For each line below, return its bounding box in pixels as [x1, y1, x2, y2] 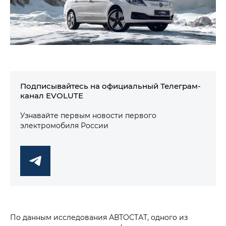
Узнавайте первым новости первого [20, 110, 156, 121]
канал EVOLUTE [20, 90, 83, 101]
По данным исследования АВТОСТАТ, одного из [10, 212, 188, 222]
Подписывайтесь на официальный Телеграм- [20, 81, 201, 91]
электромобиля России [20, 121, 108, 131]
